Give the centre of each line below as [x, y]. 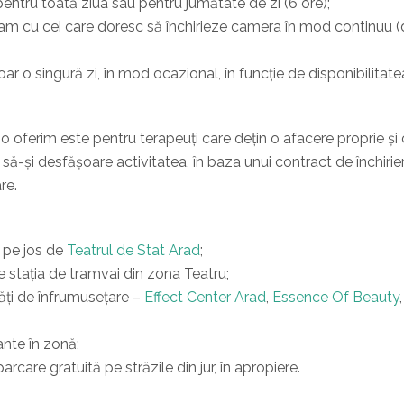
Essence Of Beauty [336, 297]
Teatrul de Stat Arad [133, 250]
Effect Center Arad [205, 297]
